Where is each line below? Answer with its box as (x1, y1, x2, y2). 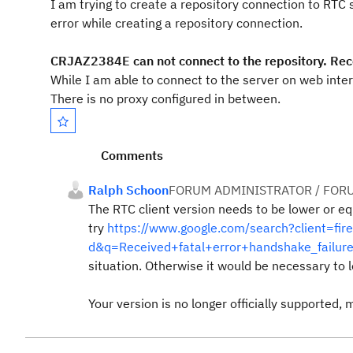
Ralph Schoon (88, 182, 169, 198)
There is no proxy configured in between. (50, 91, 281, 106)
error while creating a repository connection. (50, 15, 303, 31)
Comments (101, 147, 163, 163)
